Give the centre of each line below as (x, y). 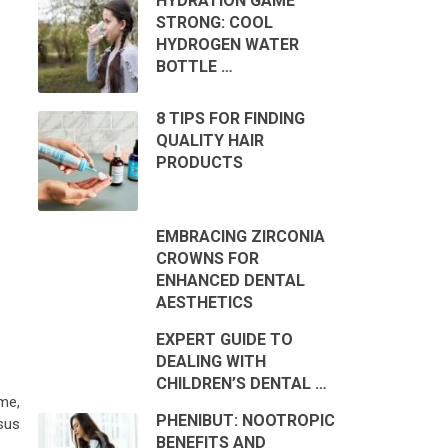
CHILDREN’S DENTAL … (241, 384)
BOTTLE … (194, 67)
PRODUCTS (199, 163)
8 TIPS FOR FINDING (230, 119)
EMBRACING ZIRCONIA (240, 237)
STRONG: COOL (214, 23)
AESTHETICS (204, 303)
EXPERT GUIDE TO (224, 340)
